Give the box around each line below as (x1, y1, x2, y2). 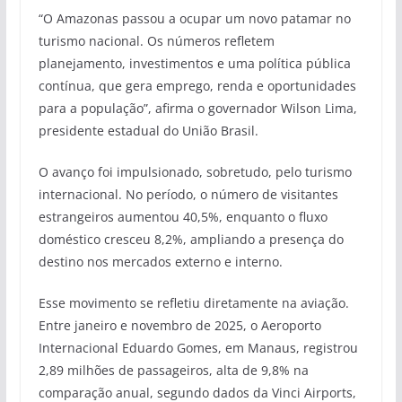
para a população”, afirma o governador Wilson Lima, (38, 100, 357, 118)
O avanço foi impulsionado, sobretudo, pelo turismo (38, 163, 352, 181)
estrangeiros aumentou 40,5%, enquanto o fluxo (38, 208, 328, 226)
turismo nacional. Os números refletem (38, 32, 275, 50)
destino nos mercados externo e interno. (38, 253, 283, 271)
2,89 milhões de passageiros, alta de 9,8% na (38, 362, 309, 380)
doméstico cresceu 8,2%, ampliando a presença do (38, 231, 344, 249)
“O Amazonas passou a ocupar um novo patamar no (38, 10, 351, 28)
